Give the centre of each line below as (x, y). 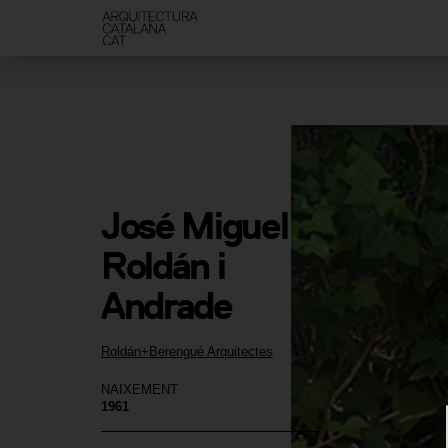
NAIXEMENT (139, 390)
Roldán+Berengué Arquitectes (186, 351)
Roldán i (162, 266)
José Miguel (194, 226)
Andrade (166, 306)
